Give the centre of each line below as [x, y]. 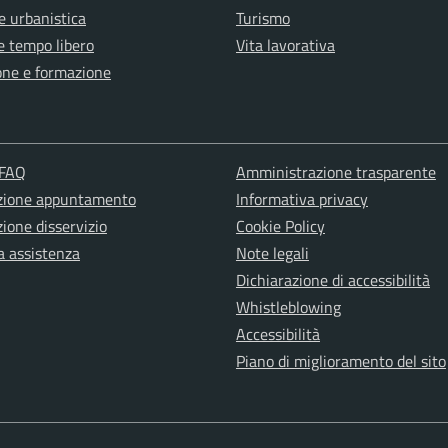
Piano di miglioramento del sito [340, 361]
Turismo [263, 18]
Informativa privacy [301, 199]
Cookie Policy [280, 226]
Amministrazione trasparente [335, 172]
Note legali [272, 253]
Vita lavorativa [285, 45]
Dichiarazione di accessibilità [332, 280]
